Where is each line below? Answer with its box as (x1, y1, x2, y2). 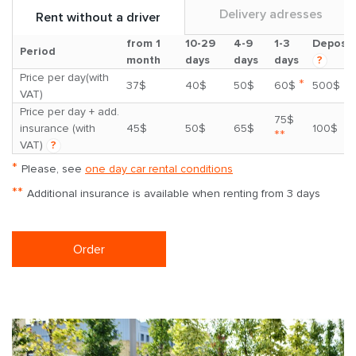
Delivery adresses (219, 6, 323, 23)
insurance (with (20, 122, 95, 136)
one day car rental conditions (85, 162, 233, 176)
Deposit (312, 37, 354, 51)
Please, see (21, 162, 85, 176)
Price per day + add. (20, 105, 119, 119)
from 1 (126, 37, 161, 51)
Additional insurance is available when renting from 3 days (27, 187, 320, 201)
